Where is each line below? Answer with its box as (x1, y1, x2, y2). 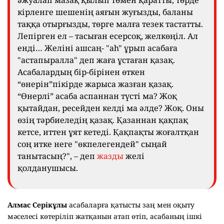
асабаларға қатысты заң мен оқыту (67, 199, 194, 209)
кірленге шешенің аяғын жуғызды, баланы (17, 6, 193, 17)
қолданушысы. (17, 162, 78, 173)
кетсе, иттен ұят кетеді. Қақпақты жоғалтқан (17, 126, 199, 137)
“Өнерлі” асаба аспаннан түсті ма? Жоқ (17, 90, 177, 101)
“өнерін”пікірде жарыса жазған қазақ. (17, 78, 173, 89)
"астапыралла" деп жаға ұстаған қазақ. (17, 54, 175, 65)
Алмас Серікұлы (7, 199, 67, 209)
